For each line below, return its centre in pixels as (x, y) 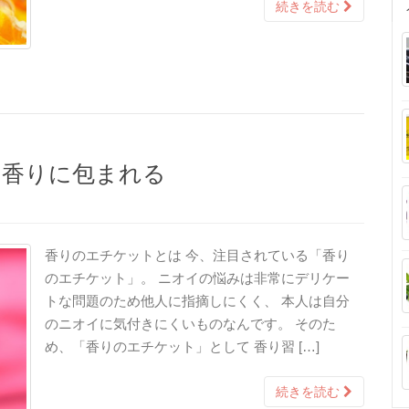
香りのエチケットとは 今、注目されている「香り (197, 256)
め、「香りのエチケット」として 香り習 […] (182, 347)
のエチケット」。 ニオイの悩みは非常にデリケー (197, 278)
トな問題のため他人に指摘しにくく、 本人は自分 (197, 301)
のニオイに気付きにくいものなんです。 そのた (190, 324)
